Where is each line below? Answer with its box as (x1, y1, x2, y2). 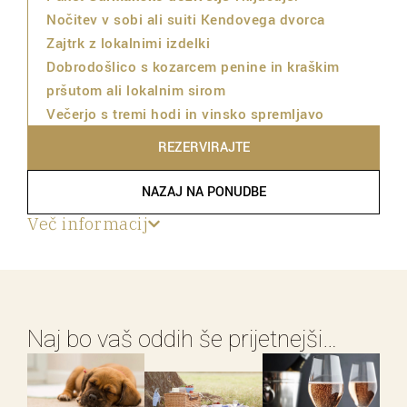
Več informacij (27, 213, 148, 235)
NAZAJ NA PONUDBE (141, 183, 266, 203)
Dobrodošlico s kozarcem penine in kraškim (46, 56, 340, 77)
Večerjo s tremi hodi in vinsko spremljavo (46, 104, 324, 124)
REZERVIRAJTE (157, 138, 250, 158)
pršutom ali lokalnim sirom (46, 80, 225, 101)
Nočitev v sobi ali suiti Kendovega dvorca (46, 9, 325, 30)
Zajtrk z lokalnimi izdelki (46, 33, 210, 54)
